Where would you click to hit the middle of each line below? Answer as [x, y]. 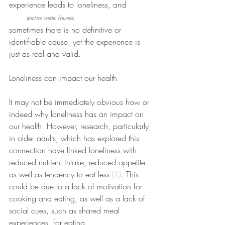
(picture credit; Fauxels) [50, 17]
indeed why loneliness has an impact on [78, 114]
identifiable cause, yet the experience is [76, 41]
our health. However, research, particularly [80, 126]
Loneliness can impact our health [64, 78]
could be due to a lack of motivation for [77, 186]
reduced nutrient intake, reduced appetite [78, 162]
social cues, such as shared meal [66, 210]
